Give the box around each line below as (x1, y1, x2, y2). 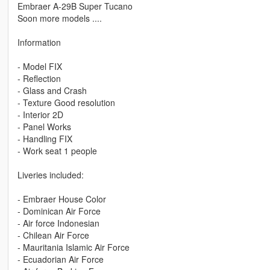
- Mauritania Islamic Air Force (17, 240, 130, 253)
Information (17, 36, 61, 48)
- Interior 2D (17, 108, 63, 121)
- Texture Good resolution (17, 96, 115, 108)
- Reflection (17, 72, 61, 84)
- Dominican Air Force (17, 204, 101, 217)
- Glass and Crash (17, 84, 87, 96)
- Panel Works (17, 120, 71, 133)
